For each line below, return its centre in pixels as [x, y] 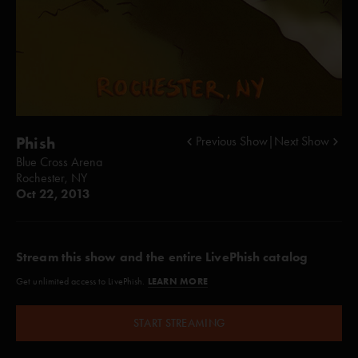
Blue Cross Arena [59, 162]
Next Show [302, 141]
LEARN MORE [178, 281]
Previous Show [232, 141]
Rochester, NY [52, 178]
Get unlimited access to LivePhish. [82, 281]
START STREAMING [179, 323]
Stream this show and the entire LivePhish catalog [162, 257]
